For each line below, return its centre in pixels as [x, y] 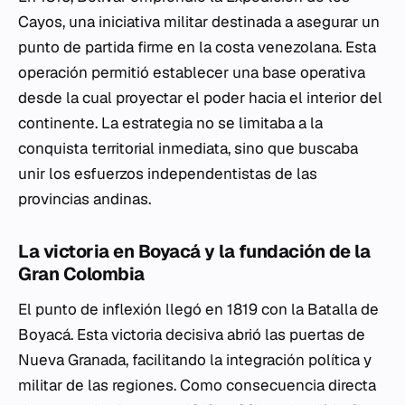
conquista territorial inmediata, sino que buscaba [188, 148]
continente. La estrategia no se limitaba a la [170, 123]
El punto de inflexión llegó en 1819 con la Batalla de [198, 309]
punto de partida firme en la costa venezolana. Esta [197, 47]
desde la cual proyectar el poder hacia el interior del [200, 98]
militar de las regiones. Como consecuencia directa [197, 385]
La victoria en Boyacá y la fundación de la [194, 251]
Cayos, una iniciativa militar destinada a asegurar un [199, 22]
